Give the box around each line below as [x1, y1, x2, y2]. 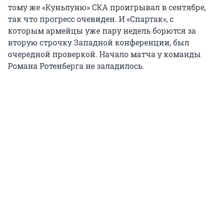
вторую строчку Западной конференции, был [8, 37, 189, 48]
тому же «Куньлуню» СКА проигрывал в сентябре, [8, 2, 206, 13]
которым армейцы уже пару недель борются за [8, 25, 196, 36]
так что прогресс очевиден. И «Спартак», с [8, 14, 174, 24]
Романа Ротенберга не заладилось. [8, 61, 144, 71]
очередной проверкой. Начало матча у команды [8, 49, 201, 60]
